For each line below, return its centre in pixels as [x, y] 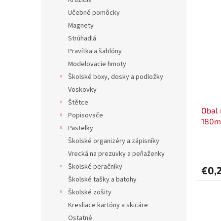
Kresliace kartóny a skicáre [108, 205]
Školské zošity [90, 193]
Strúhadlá [82, 39]
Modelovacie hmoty [97, 64]
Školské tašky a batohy [102, 180]
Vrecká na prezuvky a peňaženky [116, 154]
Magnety [81, 26]
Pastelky [81, 129]
